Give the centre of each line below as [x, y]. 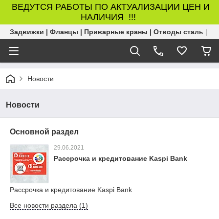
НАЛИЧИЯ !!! [109, 17]
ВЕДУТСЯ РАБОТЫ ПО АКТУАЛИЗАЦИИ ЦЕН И [109, 7]
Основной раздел [44, 132]
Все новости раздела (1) [49, 205]
